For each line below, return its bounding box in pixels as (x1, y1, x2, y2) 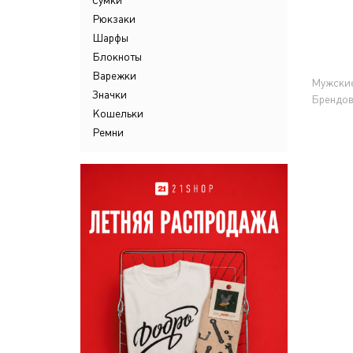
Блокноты (92, 50, 142, 63)
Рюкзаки (92, 13, 136, 25)
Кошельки (92, 107, 143, 120)
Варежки (92, 69, 136, 82)
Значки (92, 88, 127, 101)
